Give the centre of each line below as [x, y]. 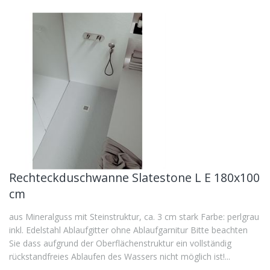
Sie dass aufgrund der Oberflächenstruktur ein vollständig [120, 243]
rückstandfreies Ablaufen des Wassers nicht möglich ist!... [120, 256]
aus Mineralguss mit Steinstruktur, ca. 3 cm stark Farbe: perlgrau [134, 217]
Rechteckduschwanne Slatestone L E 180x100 [134, 177]
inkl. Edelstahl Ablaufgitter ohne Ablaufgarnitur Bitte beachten [128, 230]
